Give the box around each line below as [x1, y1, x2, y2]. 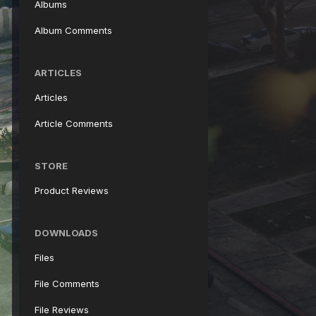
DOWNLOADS [35, 227, 98, 238]
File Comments [35, 278, 99, 289]
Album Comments [35, 25, 112, 36]
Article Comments [35, 118, 113, 129]
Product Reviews [35, 185, 109, 196]
